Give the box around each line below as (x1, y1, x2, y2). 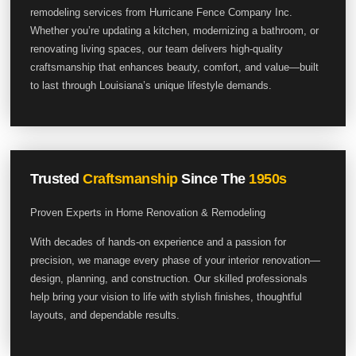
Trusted (30, 170, 83, 187)
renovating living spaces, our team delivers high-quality (30, 42, 284, 55)
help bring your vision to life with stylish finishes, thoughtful (30, 290, 303, 303)
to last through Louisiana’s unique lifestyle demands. (30, 79, 273, 91)
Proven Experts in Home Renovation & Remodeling (30, 206, 266, 219)
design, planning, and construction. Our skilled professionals (30, 272, 308, 284)
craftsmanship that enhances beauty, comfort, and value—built (30, 60, 319, 73)
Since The (177, 170, 250, 187)
